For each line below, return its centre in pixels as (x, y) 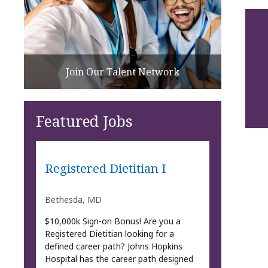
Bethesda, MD (73, 199)
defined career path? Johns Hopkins (113, 246)
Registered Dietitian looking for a (109, 233)
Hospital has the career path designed (119, 258)
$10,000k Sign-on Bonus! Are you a (112, 221)
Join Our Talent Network (123, 71)
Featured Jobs (84, 121)
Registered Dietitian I (105, 168)
